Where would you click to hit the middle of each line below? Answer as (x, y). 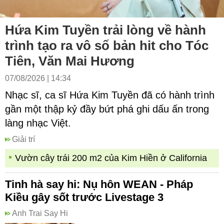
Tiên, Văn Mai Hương (70, 61)
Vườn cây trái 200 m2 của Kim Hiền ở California (111, 158)
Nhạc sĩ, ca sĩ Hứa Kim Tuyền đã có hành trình (110, 95)
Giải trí (23, 139)
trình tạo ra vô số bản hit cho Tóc (107, 45)
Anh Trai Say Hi (40, 213)
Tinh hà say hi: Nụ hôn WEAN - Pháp (99, 184)
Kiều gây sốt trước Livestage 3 (84, 197)
